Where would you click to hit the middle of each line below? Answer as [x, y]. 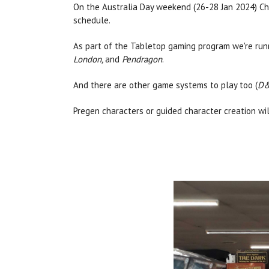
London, [89, 59]
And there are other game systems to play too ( [165, 85]
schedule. [92, 20]
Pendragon [142, 59]
